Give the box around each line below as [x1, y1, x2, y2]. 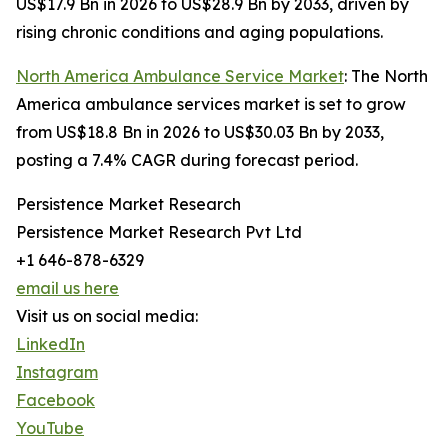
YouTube [16, 418, 84, 439]
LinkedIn [16, 334, 85, 355]
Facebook [16, 390, 95, 411]
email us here [16, 278, 119, 299]
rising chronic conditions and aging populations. [16, 22, 383, 43]
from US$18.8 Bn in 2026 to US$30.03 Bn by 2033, [16, 122, 384, 143]
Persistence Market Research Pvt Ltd [16, 222, 302, 243]
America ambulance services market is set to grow [16, 94, 406, 115]
